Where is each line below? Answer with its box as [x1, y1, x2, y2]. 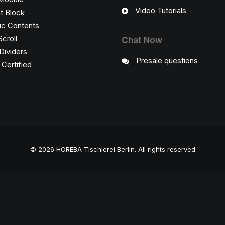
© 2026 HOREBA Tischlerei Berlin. [30, 145, 138, 153]
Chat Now [122, 35, 162, 45]
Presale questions [136, 56, 198, 65]
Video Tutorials [135, 6, 186, 15]
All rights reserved [138, 145, 195, 153]
